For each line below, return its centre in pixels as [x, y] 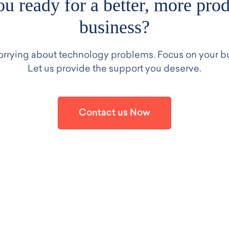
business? [114, 27]
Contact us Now [114, 113]
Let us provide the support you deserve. [114, 70]
